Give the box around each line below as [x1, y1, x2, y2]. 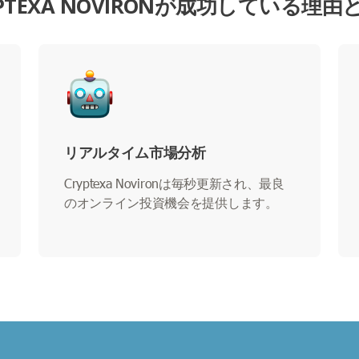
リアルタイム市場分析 [64, 142, 206, 162]
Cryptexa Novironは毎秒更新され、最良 [64, 174, 284, 192]
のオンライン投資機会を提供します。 [64, 193, 278, 211]
